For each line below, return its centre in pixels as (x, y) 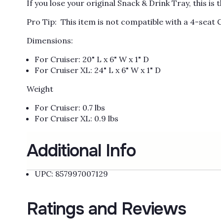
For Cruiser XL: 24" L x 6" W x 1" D (97, 70)
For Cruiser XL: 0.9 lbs (76, 119)
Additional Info (81, 151)
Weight (40, 89)
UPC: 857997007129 (71, 174)
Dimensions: (50, 41)
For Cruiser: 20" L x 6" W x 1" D (92, 59)
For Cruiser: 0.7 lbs (70, 108)
